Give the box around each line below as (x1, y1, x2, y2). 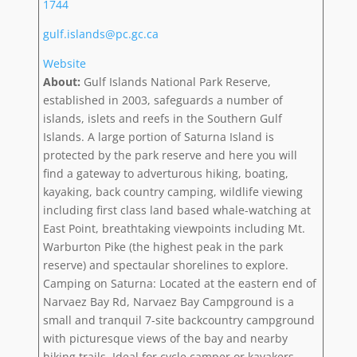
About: (42, 73, 80, 89)
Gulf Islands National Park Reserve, (80, 73, 271, 89)
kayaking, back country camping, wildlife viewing (42, 183, 303, 199)
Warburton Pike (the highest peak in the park (42, 238, 283, 254)
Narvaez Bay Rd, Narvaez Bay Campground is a (42, 293, 294, 309)
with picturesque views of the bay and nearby (42, 330, 288, 346)
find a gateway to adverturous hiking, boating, (42, 165, 288, 181)
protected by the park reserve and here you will (42, 147, 297, 163)
